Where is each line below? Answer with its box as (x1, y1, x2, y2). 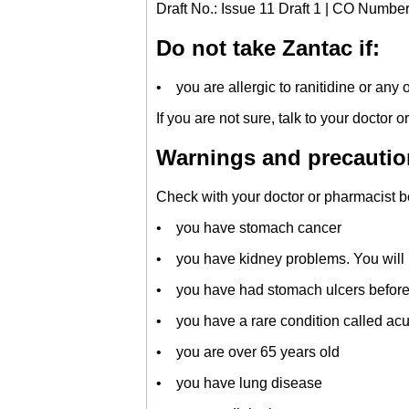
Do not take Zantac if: (156, 35, 380, 60)
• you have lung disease (156, 374, 322, 391)
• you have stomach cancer (156, 219, 341, 236)
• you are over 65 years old (156, 343, 340, 360)
